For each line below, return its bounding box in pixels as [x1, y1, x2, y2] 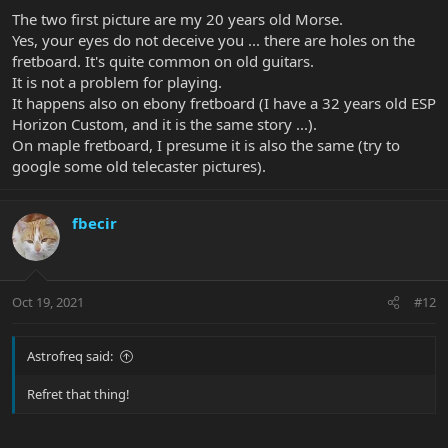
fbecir [72, 212, 117, 233]
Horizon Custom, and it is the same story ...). [12, 113, 317, 134]
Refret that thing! [27, 385, 130, 404]
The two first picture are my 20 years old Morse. [12, 8, 343, 29]
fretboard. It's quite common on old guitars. [12, 50, 314, 71]
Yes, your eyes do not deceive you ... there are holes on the [12, 29, 415, 50]
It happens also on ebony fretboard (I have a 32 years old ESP [12, 92, 436, 113]
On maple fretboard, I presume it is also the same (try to [12, 134, 400, 155]
